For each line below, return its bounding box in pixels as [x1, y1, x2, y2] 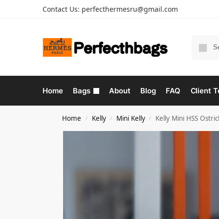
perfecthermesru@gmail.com [82, 4, 178, 14]
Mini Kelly [116, 114, 145, 123]
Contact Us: [43, 4, 82, 14]
